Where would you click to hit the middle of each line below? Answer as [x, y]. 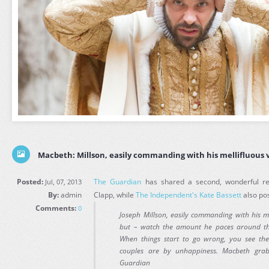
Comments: [56, 208]
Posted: [30, 182]
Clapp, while [115, 195]
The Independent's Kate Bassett [189, 195]
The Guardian [118, 182]
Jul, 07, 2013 [63, 182]
